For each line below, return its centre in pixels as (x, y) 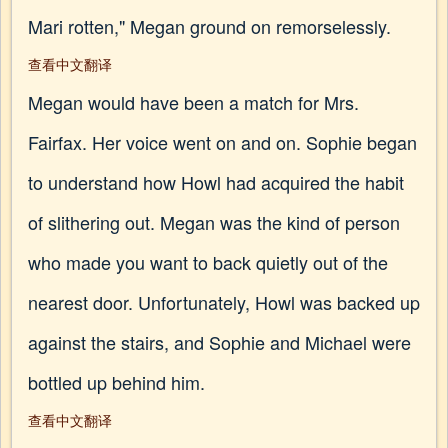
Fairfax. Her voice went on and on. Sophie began (222, 142)
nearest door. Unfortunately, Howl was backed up (224, 302)
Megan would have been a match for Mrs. (193, 102)
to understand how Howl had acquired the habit (216, 182)
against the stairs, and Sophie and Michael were (219, 342)
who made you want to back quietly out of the (208, 262)
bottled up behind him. (116, 382)
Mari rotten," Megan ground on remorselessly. (209, 26)
